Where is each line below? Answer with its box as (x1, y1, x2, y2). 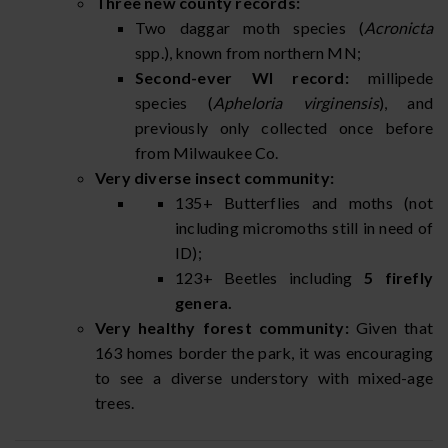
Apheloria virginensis (212, 92, 379, 112)
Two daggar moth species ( (135, 17, 365, 37)
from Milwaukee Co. (135, 142, 279, 162)
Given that (356, 317, 434, 337)
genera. (175, 292, 233, 312)
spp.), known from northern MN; (135, 42, 361, 62)
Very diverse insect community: (95, 167, 334, 187)
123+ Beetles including (175, 267, 365, 287)
